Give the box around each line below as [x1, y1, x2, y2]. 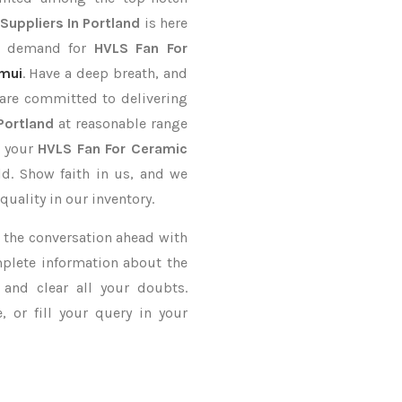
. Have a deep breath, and [22, 65, 188, 82]
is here [140, 14, 188, 31]
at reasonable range [53, 115, 188, 132]
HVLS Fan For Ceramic [38, 140, 188, 157]
